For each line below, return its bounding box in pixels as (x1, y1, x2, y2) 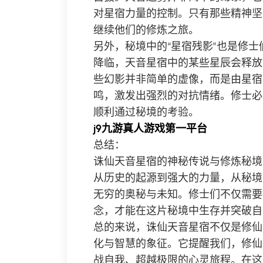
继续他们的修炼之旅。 (93, 23, 199, 36)
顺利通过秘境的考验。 (93, 106, 199, 119)
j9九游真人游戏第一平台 (93, 122, 207, 135)
